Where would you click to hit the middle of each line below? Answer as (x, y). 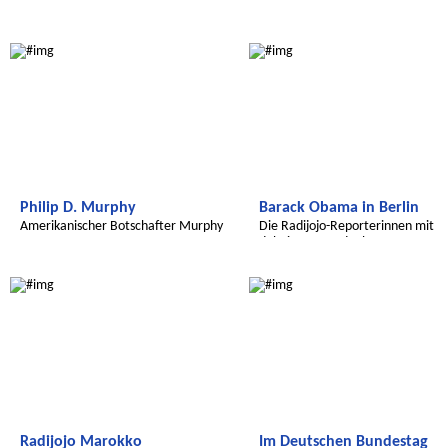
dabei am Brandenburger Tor (340, 242)
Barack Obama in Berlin (339, 208)
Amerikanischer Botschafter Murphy (121, 226)
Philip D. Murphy (78, 208)
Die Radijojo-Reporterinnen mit (346, 226)
